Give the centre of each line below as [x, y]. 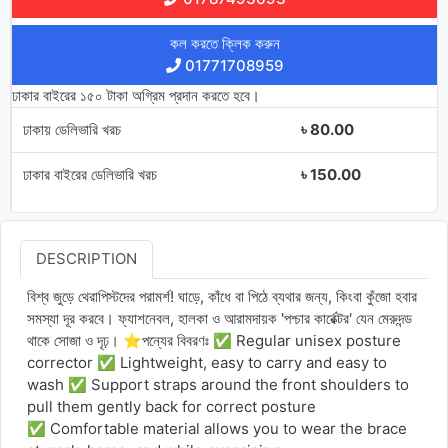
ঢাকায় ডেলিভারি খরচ [72, 129]
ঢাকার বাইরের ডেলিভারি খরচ [90, 174]
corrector [62, 363]
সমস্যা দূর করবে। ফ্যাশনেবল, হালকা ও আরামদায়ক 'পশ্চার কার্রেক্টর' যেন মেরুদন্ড [220, 319]
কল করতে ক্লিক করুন [224, 43]
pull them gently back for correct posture [172, 407]
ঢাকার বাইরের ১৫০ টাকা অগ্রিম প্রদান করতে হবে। [136, 95]
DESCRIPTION [86, 259]
